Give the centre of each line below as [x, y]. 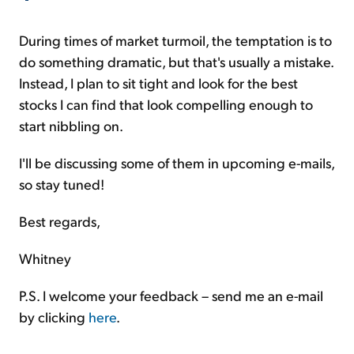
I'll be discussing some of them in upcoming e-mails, [177, 162]
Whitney [45, 258]
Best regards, [60, 220]
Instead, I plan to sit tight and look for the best [158, 82]
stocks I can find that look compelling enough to [166, 104]
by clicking [54, 316]
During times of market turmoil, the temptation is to [175, 40]
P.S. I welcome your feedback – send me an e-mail [171, 295]
